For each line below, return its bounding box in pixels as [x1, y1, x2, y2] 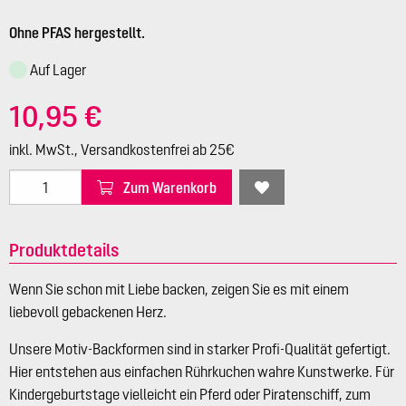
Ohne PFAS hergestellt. [9, 24, 145, 42]
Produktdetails [9, 239, 119, 261]
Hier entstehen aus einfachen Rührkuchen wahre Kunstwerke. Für [9, 363, 394, 381]
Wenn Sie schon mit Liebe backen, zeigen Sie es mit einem [9, 281, 349, 298]
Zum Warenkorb [123, 179, 217, 196]
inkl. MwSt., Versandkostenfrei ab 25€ [9, 141, 235, 159]
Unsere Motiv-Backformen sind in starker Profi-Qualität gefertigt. [9, 341, 391, 358]
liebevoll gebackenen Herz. [9, 304, 167, 321]
